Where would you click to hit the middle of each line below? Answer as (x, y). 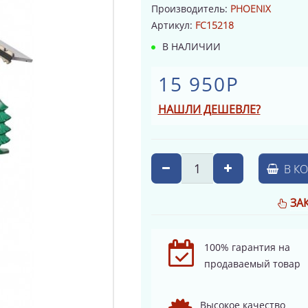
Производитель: (190, 8)
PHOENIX (250, 8)
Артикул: (173, 25)
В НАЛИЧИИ (190, 46)
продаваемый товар (252, 263)
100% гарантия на (247, 247)
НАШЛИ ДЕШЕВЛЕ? (209, 109)
